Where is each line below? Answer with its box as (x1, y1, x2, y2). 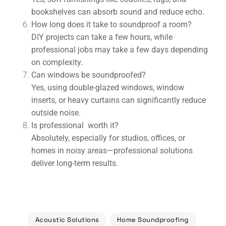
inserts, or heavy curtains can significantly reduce (31, 95, 206, 105)
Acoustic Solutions (35, 215, 99, 224)
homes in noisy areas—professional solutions (31, 146, 193, 155)
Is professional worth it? (31, 121, 119, 130)
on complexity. (31, 58, 83, 67)
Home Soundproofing (117, 215, 189, 224)
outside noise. (31, 108, 81, 118)
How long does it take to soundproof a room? (31, 20, 192, 29)
